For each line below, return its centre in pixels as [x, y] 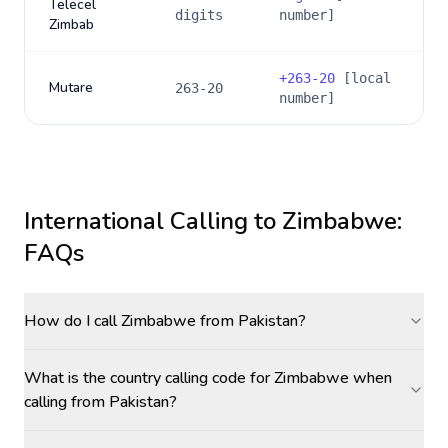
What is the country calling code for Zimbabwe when [208, 378]
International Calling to [153, 221]
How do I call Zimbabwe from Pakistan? [165, 321]
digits [199, 15]
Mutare [71, 87]
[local [363, 78]
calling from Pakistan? [100, 402]
